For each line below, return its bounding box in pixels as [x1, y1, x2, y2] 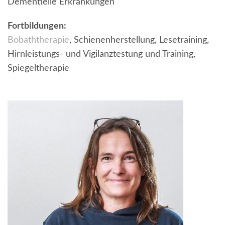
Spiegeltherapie [8, 63, 69, 73]
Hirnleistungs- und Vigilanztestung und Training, [8, 49, 195, 59]
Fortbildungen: [8, 21, 66, 31]
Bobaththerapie [8, 35, 69, 45]
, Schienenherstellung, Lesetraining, [69, 35, 209, 45]
